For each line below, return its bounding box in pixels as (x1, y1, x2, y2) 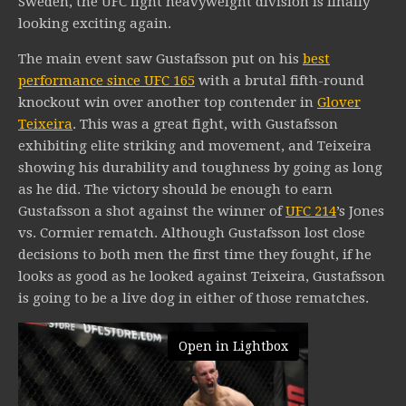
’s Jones (336, 202, 384, 219)
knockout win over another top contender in (18, 93, 317, 111)
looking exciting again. (18, 14, 171, 32)
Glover (317, 93, 361, 111)
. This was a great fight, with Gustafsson (72, 115, 338, 132)
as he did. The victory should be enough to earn (18, 180, 333, 198)
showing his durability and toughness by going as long (18, 159, 382, 176)
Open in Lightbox (179, 338, 288, 353)
